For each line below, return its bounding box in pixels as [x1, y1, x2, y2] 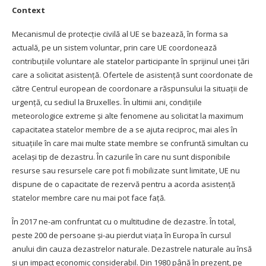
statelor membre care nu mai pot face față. [12, 192, 166, 203]
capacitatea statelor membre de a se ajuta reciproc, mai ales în [12, 123, 237, 135]
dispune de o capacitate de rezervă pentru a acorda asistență [12, 178, 235, 189]
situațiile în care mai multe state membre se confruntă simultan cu [12, 137, 248, 148]
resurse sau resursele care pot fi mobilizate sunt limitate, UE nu [12, 164, 240, 176]
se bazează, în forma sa [140, 28, 228, 39]
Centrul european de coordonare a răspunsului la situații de [31, 83, 248, 94]
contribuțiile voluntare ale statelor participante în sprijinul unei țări [12, 55, 249, 66]
